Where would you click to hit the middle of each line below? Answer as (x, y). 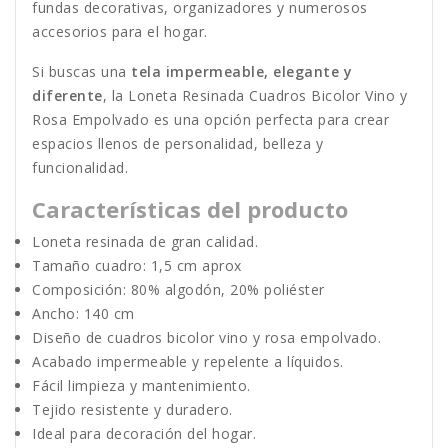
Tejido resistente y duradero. (132, 410)
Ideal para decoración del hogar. (144, 434)
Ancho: (55, 314)
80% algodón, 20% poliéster (225, 290)
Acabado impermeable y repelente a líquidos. (188, 362)
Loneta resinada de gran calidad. (145, 242)
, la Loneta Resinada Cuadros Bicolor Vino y (254, 96)
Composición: (79, 290)
